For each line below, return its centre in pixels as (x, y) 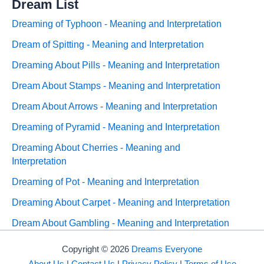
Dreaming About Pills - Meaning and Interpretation (116, 65)
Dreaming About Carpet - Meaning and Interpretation (121, 202)
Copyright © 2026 (97, 249)
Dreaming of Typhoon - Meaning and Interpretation (117, 24)
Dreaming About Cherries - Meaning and (96, 147)
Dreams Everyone (167, 249)
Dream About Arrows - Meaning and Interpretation (115, 106)
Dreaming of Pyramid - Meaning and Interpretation (116, 127)
